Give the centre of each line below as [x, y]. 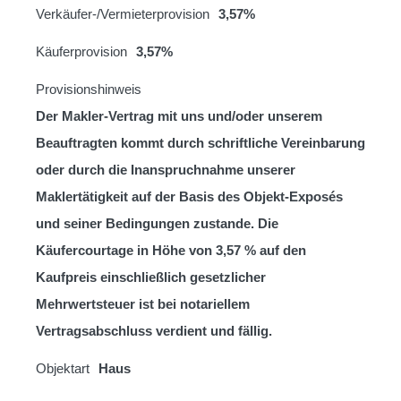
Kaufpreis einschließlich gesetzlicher [151, 277]
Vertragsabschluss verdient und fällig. [156, 330]
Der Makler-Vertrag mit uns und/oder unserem [179, 115]
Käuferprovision [81, 51]
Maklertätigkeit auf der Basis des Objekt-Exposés [189, 196]
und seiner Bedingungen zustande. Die [157, 223]
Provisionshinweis [89, 89]
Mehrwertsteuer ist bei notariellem [143, 303]
